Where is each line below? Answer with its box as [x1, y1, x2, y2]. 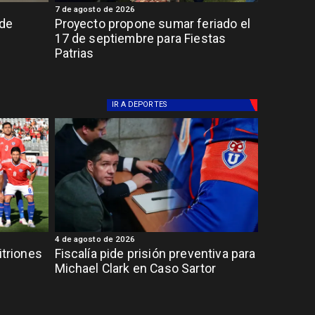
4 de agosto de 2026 [54, 234, 136, 245]
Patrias [54, 46, 94, 60]
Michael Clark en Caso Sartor [54, 261, 217, 276]
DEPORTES [128, 100, 167, 110]
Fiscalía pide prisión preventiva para [54, 246, 256, 261]
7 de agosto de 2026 [54, 4, 136, 15]
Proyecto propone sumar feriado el [54, 16, 250, 31]
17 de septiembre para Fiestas [54, 31, 226, 46]
